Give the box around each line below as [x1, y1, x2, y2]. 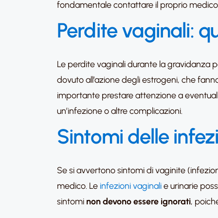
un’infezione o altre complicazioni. [57, 106, 182, 116]
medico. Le [57, 181, 100, 191]
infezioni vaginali [100, 181, 162, 191]
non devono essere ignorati [86, 196, 191, 207]
